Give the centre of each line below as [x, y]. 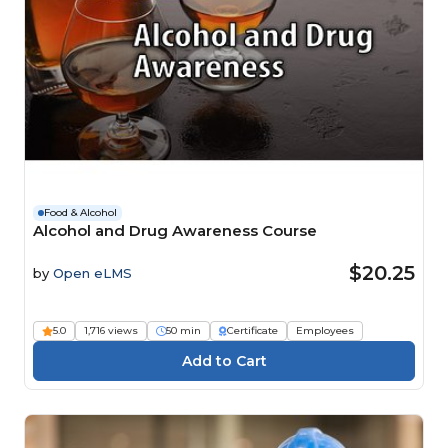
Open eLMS [92, 272]
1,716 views [111, 330]
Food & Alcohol [80, 212]
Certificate [252, 330]
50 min [183, 330]
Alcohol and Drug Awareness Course [175, 230]
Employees [325, 330]
